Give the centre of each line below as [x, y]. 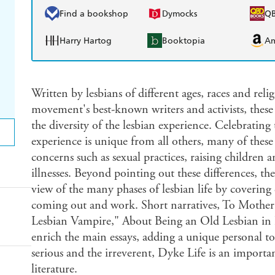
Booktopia [184, 41]
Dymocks [180, 14]
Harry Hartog [85, 41]
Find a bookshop [94, 14]
